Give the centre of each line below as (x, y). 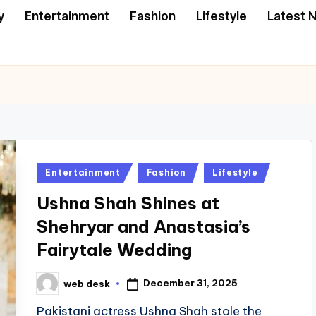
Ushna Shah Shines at (128, 203)
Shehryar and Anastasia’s (144, 226)
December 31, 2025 (191, 283)
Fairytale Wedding (115, 250)
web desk (87, 283)
